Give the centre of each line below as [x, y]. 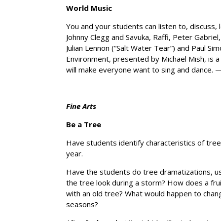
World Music [89, 8]
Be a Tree [84, 124]
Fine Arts [81, 106]
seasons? [82, 204]
